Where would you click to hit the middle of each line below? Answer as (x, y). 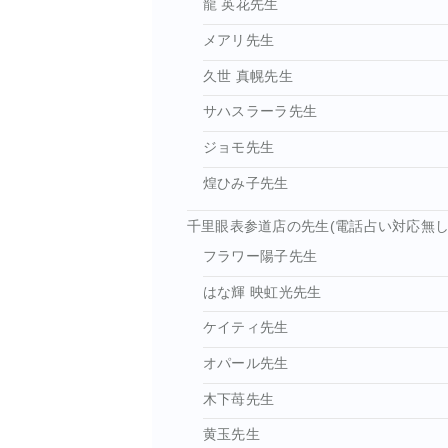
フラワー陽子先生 (260, 256)
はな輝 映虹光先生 (262, 292)
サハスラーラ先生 (260, 112)
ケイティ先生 (245, 328)
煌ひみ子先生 (245, 183)
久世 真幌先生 (247, 76)
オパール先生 (245, 363)
